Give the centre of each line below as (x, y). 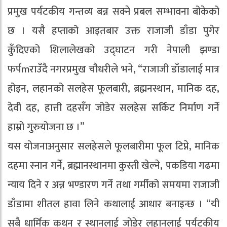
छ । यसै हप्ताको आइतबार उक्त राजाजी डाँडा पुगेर (113, 31)
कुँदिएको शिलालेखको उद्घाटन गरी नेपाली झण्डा (113, 50)
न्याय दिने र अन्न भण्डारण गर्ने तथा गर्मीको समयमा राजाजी (113, 185)
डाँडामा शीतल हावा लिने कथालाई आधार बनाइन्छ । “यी (113, 204)
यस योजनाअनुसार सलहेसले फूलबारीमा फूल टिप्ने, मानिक (113, 146)
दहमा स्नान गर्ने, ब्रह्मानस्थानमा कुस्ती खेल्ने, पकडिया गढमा (113, 165)
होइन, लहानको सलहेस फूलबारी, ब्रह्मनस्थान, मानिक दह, (113, 88)
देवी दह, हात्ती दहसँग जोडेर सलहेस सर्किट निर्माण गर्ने (113, 108)
